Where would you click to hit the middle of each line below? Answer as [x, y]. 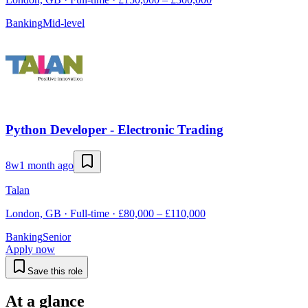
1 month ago [46, 165]
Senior [57, 236]
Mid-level [64, 23]
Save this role [55, 271]
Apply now [30, 249]
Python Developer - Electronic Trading [114, 129]
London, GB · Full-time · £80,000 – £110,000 [106, 213]
